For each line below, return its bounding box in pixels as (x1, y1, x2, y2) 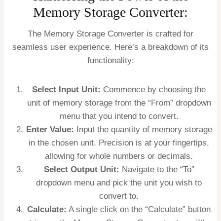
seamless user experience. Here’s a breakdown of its (12, 42, 209, 52)
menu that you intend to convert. (59, 111, 179, 121)
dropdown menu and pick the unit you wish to (36, 178, 202, 188)
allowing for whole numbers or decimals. (45, 151, 193, 161)
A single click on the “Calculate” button (67, 205, 211, 215)
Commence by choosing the (101, 85, 206, 95)
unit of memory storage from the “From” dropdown (27, 98, 211, 108)
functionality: (87, 56, 134, 66)
